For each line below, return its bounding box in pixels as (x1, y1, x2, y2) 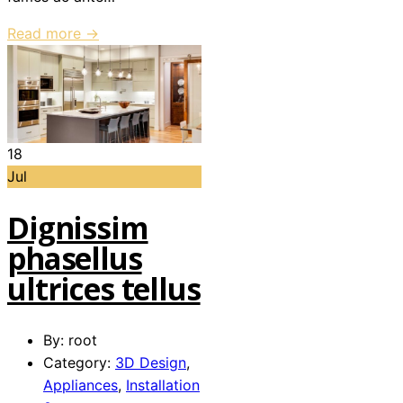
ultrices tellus (7, 268, 201, 309)
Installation (126, 376, 200, 395)
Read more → (7, 24, 99, 43)
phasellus (7, 237, 142, 279)
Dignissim (7, 207, 148, 248)
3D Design (115, 354, 186, 372)
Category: (43, 354, 115, 372)
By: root (43, 331, 97, 350)
